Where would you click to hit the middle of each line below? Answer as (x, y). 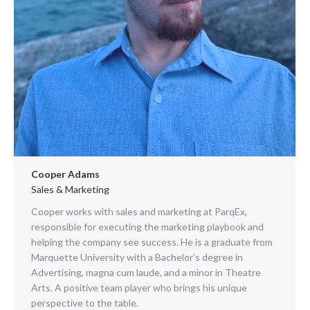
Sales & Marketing (70, 189)
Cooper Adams (65, 174)
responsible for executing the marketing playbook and (147, 226)
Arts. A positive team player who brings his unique (139, 287)
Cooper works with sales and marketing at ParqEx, (139, 211)
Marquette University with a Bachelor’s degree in (137, 257)
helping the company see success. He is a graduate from (152, 241)
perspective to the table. (85, 302)
